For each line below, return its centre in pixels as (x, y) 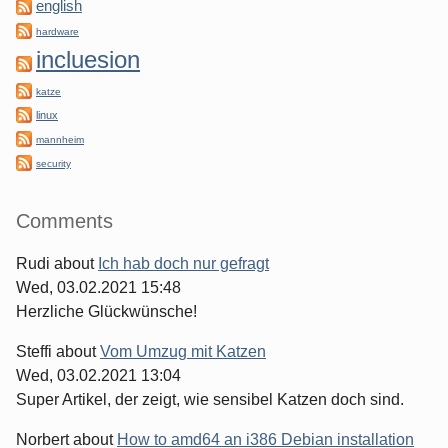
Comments (64, 221)
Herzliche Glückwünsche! (106, 312)
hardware (57, 32)
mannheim (60, 140)
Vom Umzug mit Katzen (183, 352)
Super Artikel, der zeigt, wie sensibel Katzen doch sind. (210, 400)
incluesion (88, 60)
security (53, 164)
